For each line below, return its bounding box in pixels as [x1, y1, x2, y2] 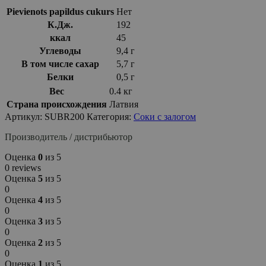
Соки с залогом [134, 111, 196, 122]
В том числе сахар [21, 58, 99, 69]
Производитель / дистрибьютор [5, 131, 132, 142]
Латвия [109, 99, 138, 109]
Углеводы [39, 45, 81, 56]
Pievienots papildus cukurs [7, 6, 114, 17]
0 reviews [5, 162, 41, 173]
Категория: [87, 111, 131, 122]
